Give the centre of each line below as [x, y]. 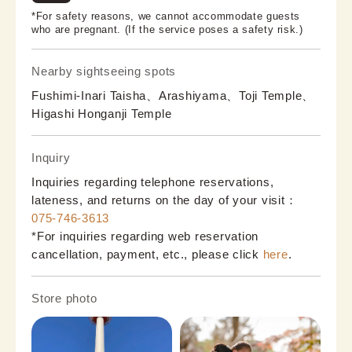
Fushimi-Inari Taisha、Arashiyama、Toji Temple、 [173, 95]
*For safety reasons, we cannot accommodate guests [166, 16]
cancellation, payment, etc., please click [147, 254]
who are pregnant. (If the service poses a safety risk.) [167, 29]
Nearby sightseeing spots [104, 71]
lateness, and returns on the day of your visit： [165, 200]
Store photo [64, 298]
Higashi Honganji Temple [102, 113]
